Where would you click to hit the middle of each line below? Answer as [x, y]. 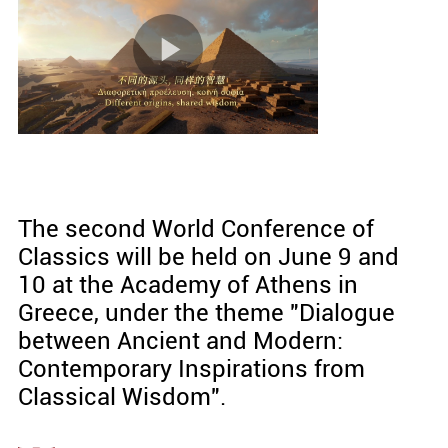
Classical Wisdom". [121, 397]
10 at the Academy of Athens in [187, 285]
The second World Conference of [195, 229]
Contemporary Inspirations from [191, 369]
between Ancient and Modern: [180, 341]
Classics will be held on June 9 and [208, 257]
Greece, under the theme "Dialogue [206, 313]
